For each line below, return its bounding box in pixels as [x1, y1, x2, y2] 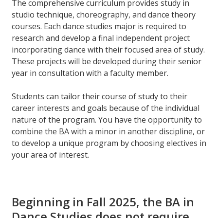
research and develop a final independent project [12, 33, 190, 44]
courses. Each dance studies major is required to [12, 21, 186, 32]
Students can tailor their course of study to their [12, 91, 187, 102]
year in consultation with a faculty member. [12, 68, 168, 79]
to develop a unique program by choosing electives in [12, 138, 206, 149]
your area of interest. [12, 149, 89, 161]
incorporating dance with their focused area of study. [12, 44, 205, 55]
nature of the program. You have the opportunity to [12, 114, 202, 126]
